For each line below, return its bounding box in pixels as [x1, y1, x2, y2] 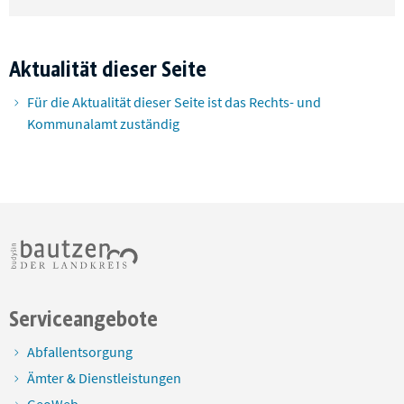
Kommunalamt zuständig [27, 115, 179, 133]
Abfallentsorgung [27, 343, 133, 362]
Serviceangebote [9, 306, 158, 333]
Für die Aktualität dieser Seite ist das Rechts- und [27, 93, 321, 112]
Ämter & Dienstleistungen [27, 369, 181, 388]
